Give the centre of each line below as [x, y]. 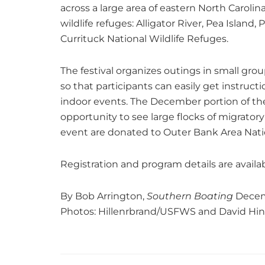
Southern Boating [189, 196]
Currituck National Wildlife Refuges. [144, 38]
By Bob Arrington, [102, 196]
